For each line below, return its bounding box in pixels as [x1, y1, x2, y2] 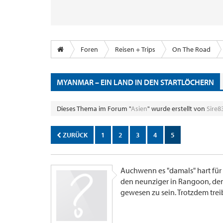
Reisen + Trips [115, 45, 155, 54]
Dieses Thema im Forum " [57, 104, 131, 113]
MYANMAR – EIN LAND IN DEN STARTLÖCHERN [57, 77, 214, 87]
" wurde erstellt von [147, 104, 207, 113]
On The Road [172, 45, 211, 54]
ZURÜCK [61, 130, 88, 139]
